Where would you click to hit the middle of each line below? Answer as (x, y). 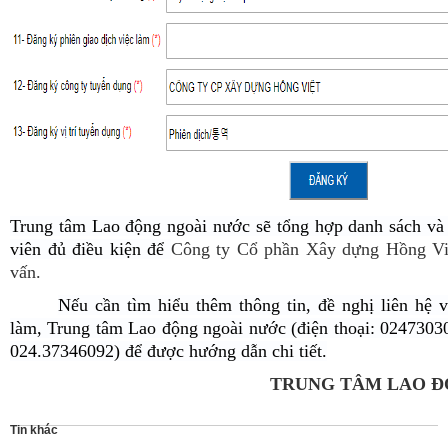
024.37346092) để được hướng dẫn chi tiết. (168, 351)
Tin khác (34, 430)
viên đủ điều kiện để (90, 249)
